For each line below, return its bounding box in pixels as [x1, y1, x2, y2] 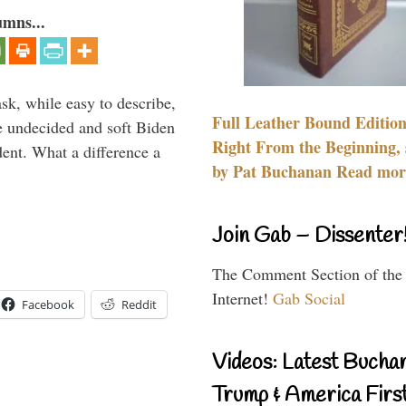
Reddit [121, 296, 157, 314]
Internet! [212, 286, 273, 309]
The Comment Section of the [212, 262, 402, 285]
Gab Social [273, 286, 345, 309]
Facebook [22, 296, 74, 314]
